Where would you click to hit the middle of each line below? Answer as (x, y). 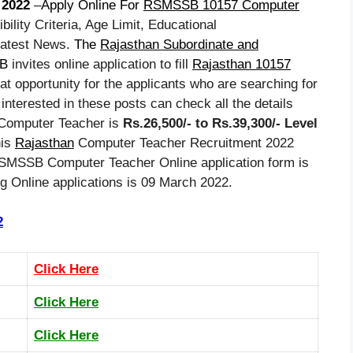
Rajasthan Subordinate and (179, 44)
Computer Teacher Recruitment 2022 (184, 143)
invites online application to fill (100, 64)
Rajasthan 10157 (242, 64)
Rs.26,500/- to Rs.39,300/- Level (220, 123)
